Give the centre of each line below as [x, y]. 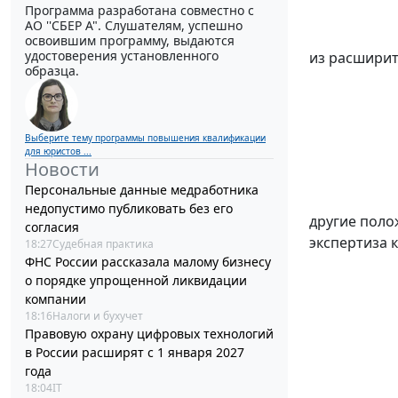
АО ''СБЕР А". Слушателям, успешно [134, 26]
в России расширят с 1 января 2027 [135, 353]
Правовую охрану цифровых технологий [149, 334]
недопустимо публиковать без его [129, 209]
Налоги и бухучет [98, 316]
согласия [52, 227]
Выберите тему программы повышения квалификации [145, 138]
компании [56, 299]
